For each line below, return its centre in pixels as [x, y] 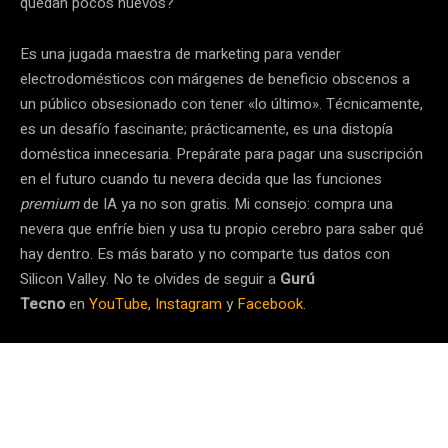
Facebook [270, 303]
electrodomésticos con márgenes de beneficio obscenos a [215, 78]
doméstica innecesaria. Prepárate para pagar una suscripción [221, 153]
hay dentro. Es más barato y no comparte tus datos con [205, 253]
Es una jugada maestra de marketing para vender [180, 53]
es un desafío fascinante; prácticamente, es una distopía [206, 128]
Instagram [188, 303]
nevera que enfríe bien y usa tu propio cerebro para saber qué [222, 228]
